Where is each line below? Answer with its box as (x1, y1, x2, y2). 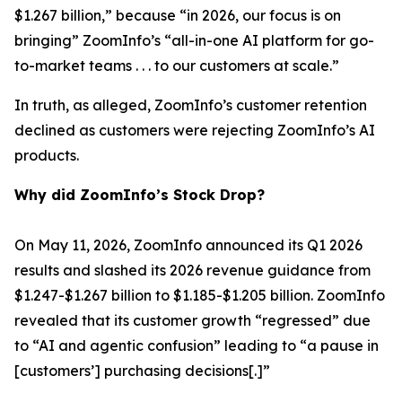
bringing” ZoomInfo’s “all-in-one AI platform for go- (14, 31, 374, 49)
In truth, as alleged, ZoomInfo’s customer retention (14, 96, 367, 114)
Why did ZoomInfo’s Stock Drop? (14, 186, 265, 204)
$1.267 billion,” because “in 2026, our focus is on (14, 6, 341, 24)
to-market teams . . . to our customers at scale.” (14, 57, 339, 74)
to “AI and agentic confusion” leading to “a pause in (14, 336, 379, 354)
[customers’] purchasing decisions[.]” (14, 362, 270, 380)
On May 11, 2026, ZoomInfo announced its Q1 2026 (14, 236, 363, 254)
